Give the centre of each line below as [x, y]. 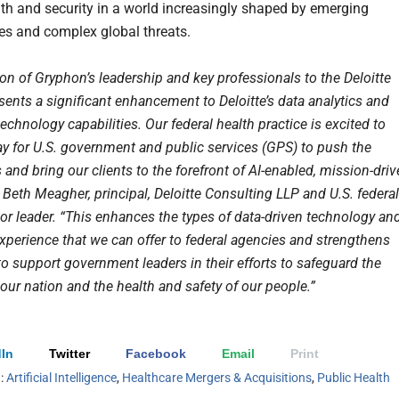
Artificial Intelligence [61, 377]
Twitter [69, 353]
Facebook [156, 353]
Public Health [354, 377]
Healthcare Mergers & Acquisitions [217, 377]
